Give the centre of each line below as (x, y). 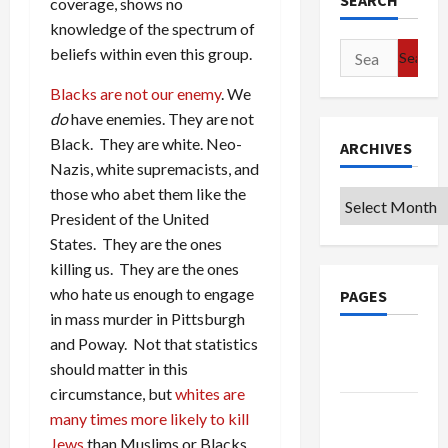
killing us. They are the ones (144, 268)
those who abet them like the (148, 193)
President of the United (129, 218)
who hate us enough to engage (152, 293)
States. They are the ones (136, 243)
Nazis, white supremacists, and (154, 168)
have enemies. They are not (161, 118)
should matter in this (119, 368)
